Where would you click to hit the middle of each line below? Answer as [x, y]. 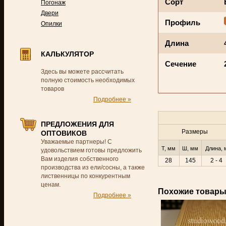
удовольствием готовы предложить [91, 150]
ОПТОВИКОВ [64, 133]
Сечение [181, 64]
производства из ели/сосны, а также [93, 167]
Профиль [183, 22]
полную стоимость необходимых [88, 80]
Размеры [195, 132]
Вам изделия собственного [80, 159]
